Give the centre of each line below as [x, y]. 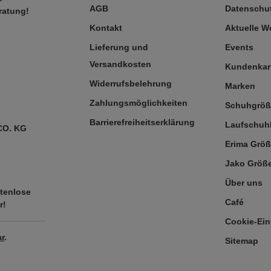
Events [239, 47]
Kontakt [106, 28]
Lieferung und [119, 47]
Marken [240, 86]
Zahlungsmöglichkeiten [139, 103]
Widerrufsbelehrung [131, 83]
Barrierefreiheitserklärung [142, 122]
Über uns [244, 183]
